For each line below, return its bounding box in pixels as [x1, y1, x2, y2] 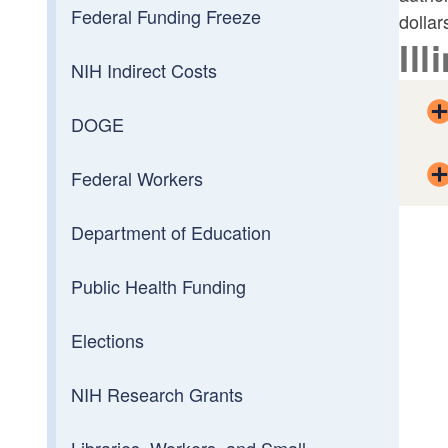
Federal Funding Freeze [71, 2, 262, 29]
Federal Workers [71, 164, 204, 191]
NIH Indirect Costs [71, 56, 218, 83]
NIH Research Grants [71, 380, 244, 407]
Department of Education [71, 218, 272, 245]
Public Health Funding [71, 272, 247, 299]
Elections [71, 326, 145, 353]
